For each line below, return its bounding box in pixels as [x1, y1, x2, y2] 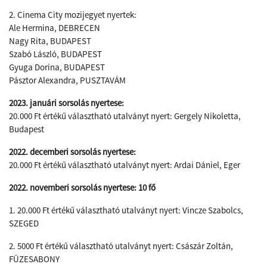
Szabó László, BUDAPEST [9, 48, 102, 60]
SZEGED [9, 218, 39, 229]
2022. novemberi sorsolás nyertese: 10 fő [9, 182, 156, 193]
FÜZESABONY [9, 253, 60, 265]
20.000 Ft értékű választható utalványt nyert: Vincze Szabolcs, [17, 204, 243, 216]
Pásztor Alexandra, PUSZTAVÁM [9, 74, 126, 86]
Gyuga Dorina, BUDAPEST [9, 61, 105, 73]
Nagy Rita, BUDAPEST [9, 35, 91, 46]
